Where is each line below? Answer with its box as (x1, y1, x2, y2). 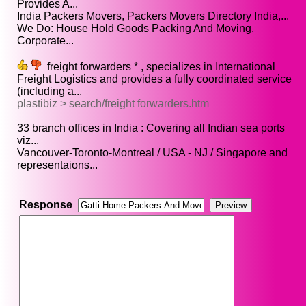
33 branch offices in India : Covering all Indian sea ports (17, 122, 285, 135)
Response (19, 199, 72, 211)
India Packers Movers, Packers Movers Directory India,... (17, 10, 289, 23)
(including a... (17, 85, 82, 98)
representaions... (17, 159, 98, 171)
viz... (17, 135, 39, 147)
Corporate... (17, 35, 74, 47)
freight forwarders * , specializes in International (42, 61, 275, 73)
